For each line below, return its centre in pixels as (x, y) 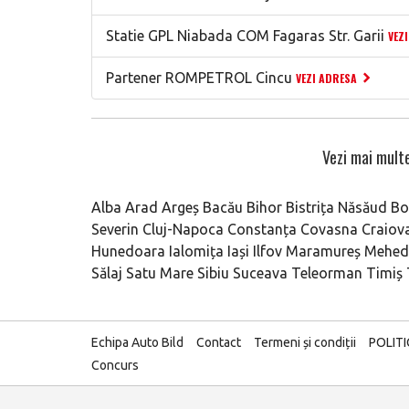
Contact (219, 342)
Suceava (260, 273)
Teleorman (327, 273)
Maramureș (323, 251)
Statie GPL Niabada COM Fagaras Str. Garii (245, 36)
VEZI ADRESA (326, 78)
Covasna (329, 229)
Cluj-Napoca (183, 229)
